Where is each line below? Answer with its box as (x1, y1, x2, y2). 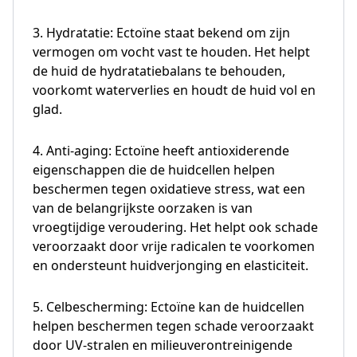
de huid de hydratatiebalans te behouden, (33, 61, 285, 80)
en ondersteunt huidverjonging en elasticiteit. (33, 256, 308, 274)
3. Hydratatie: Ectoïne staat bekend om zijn (33, 23, 290, 41)
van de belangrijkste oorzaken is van (33, 198, 253, 217)
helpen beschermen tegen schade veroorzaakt (33, 316, 314, 335)
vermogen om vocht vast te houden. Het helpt (33, 42, 310, 61)
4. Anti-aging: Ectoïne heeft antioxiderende (33, 141, 289, 159)
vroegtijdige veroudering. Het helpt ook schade (33, 218, 318, 236)
